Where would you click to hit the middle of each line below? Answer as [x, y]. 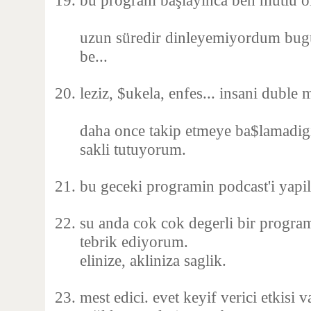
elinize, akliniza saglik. [153, 260]
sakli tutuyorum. [133, 149]
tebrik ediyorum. [134, 242]
